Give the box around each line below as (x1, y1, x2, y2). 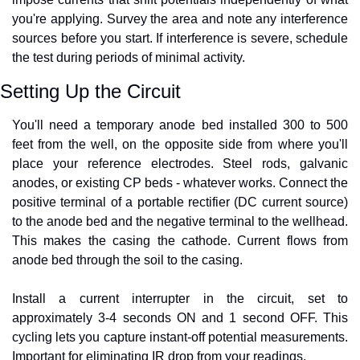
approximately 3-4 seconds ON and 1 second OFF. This (12, 311, 348, 325)
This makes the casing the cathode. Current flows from (12, 234, 348, 248)
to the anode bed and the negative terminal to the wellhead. (12, 215, 348, 229)
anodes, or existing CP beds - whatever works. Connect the (12, 176, 348, 190)
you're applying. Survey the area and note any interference (12, 12, 348, 27)
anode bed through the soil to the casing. (12, 253, 243, 268)
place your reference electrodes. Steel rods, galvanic (12, 157, 348, 171)
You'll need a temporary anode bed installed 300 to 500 (12, 118, 348, 133)
